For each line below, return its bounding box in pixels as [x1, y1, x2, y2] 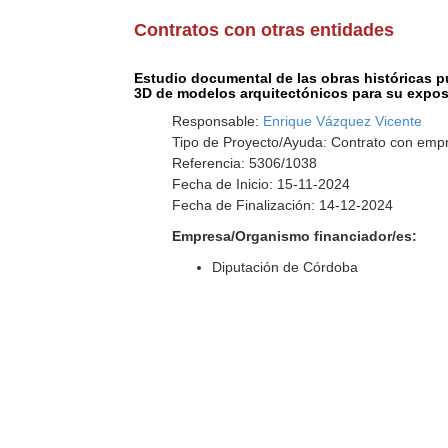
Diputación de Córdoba [212, 259, 359, 275]
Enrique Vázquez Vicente [263, 113, 423, 129]
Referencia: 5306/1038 [172, 155, 318, 171]
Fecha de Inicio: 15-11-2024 [172, 176, 351, 192]
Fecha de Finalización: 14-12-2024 [172, 197, 394, 213]
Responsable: [172, 113, 264, 129]
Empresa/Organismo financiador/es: [172, 228, 418, 244]
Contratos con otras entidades [134, 20, 395, 40]
